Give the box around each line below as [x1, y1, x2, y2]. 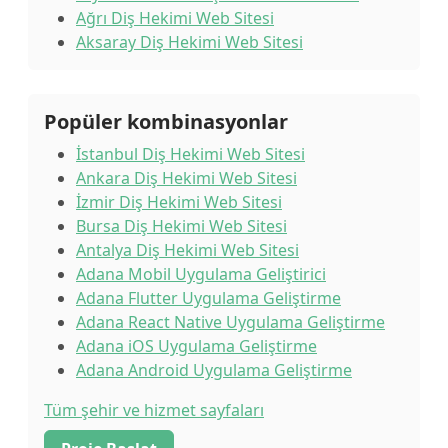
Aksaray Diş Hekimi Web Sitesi [76, 31, 303, 53]
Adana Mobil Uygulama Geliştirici [76, 263, 326, 285]
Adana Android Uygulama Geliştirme [76, 359, 352, 381]
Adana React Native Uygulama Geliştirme [76, 311, 385, 333]
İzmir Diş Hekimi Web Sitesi [76, 191, 282, 213]
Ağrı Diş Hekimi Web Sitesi [76, 7, 274, 29]
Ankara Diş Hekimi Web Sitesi [76, 167, 297, 189]
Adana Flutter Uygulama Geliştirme [76, 287, 341, 309]
